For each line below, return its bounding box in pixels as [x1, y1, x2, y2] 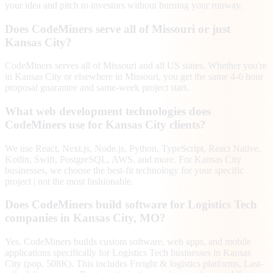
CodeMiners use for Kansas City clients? [5, 118, 206, 131]
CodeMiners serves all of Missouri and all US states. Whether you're [5, 60, 267, 71]
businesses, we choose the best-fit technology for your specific [5, 165, 244, 175]
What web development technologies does [5, 105, 211, 118]
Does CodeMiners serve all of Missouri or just [5, 22, 230, 35]
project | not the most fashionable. [5, 175, 133, 186]
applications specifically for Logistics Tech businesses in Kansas [5, 247, 251, 258]
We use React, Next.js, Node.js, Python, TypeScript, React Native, [5, 143, 261, 154]
